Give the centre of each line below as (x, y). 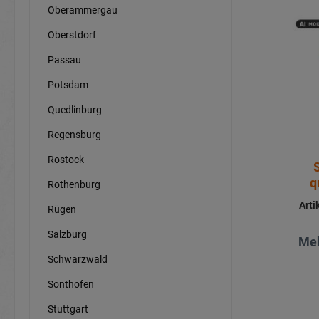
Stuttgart (68, 309)
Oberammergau (83, 10)
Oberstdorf (72, 35)
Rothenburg (74, 184)
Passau (64, 59)
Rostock (66, 159)
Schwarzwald (78, 259)
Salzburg (67, 234)
